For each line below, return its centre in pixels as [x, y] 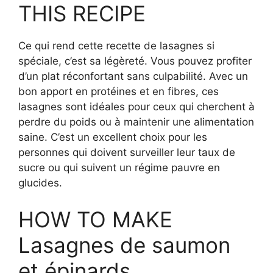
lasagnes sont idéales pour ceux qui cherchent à [136, 107]
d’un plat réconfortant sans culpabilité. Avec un [133, 76]
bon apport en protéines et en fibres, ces [119, 91]
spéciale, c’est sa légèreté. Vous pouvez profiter [135, 61]
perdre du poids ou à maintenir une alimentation [136, 122]
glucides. [40, 183]
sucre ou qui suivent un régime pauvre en [119, 168]
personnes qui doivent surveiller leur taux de [127, 152]
